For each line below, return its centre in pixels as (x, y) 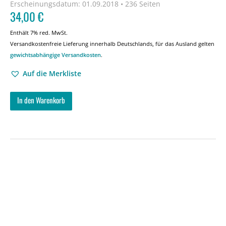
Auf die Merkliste (52, 73)
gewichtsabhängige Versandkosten (55, 55)
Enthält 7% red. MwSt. (39, 33)
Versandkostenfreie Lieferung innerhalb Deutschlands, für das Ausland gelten (112, 44)
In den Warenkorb (41, 100)
